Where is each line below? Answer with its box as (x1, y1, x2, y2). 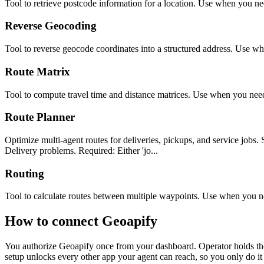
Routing (5, 167, 44, 180)
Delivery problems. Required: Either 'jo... (5, 145, 158, 156)
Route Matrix (5, 65, 70, 78)
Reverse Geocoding (5, 19, 97, 32)
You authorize (5, 241, 59, 252)
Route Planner (5, 111, 75, 124)
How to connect (5, 213, 102, 229)
